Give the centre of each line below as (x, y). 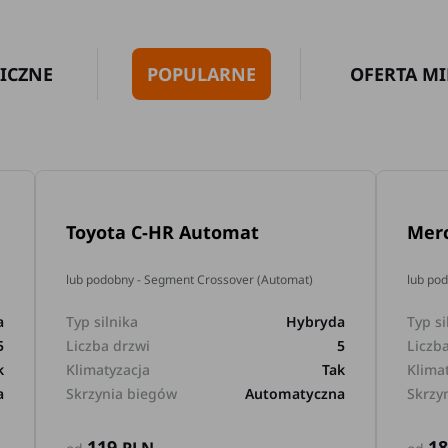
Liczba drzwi (108, 345)
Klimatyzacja (108, 369)
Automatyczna (295, 393)
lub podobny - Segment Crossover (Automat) (190, 279)
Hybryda (316, 321)
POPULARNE (201, 74)
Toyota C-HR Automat (163, 232)
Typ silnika (102, 321)
